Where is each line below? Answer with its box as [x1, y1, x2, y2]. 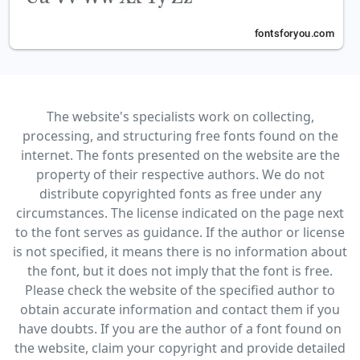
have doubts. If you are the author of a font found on [18, 319, 342, 337]
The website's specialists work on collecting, [46, 107, 314, 125]
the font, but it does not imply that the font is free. [27, 261, 333, 280]
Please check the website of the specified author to [25, 280, 335, 299]
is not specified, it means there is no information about [13, 242, 347, 260]
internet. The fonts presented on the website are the [20, 145, 340, 164]
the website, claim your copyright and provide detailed [14, 338, 346, 357]
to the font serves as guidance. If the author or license [15, 223, 345, 241]
